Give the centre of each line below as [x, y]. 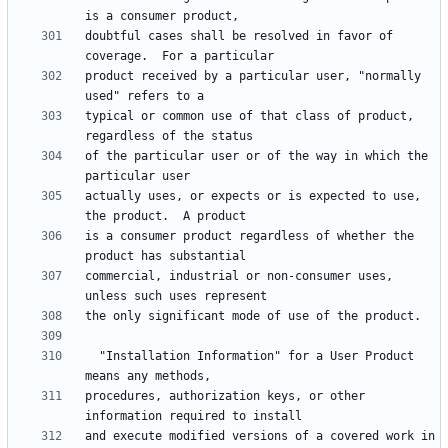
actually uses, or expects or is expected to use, [253, 196]
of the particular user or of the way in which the [256, 156]
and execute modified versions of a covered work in [260, 436]
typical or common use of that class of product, [249, 116]
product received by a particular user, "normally [253, 76]
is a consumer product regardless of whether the [249, 236]
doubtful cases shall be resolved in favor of [239, 36]
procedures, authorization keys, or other [225, 396]
